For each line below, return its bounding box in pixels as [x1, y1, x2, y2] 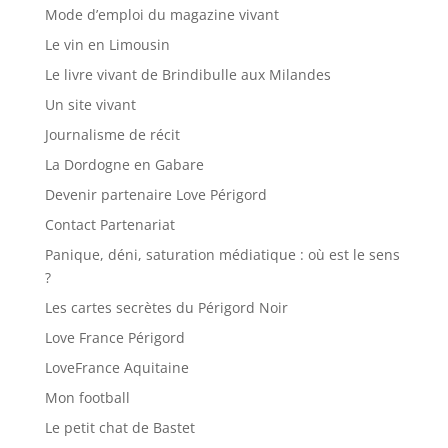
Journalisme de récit [44, 125, 180, 145]
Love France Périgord [44, 328, 185, 348]
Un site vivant [44, 95, 136, 115]
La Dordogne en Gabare [44, 155, 204, 175]
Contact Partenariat [44, 215, 175, 235]
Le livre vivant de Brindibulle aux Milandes [44, 65, 331, 85]
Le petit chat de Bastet [44, 418, 195, 438]
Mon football [44, 388, 130, 408]
